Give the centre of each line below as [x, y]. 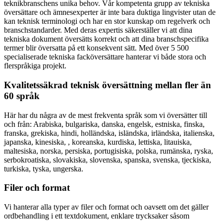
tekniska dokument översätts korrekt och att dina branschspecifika [106, 39]
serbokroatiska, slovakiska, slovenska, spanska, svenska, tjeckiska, [108, 160]
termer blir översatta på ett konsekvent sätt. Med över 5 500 [96, 48]
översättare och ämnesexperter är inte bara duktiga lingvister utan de [110, 12]
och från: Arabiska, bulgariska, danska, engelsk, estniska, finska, [104, 124]
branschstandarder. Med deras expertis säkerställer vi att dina [98, 30]
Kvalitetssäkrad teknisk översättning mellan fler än [108, 85]
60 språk [22, 96]
